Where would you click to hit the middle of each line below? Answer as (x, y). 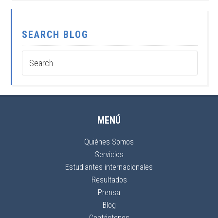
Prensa (109, 192)
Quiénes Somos (109, 142)
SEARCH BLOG (55, 35)
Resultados (109, 180)
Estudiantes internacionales (109, 167)
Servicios (109, 154)
